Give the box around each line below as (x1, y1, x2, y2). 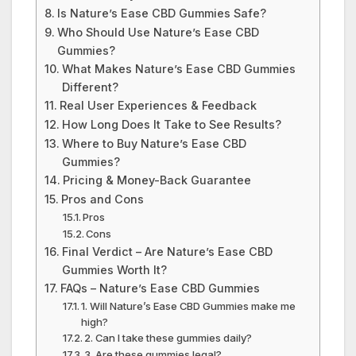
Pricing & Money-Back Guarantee (62, 172, 251, 187)
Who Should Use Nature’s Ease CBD (56, 25, 259, 39)
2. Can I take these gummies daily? (84, 331, 253, 344)
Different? (61, 79, 118, 94)
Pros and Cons (60, 192, 144, 206)
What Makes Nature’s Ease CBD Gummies (61, 61, 296, 75)
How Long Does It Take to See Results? (61, 117, 281, 131)
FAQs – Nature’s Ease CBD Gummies (60, 281, 260, 295)
